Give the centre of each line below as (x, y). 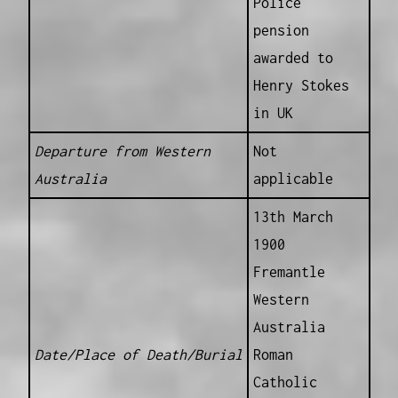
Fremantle (289, 271)
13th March (293, 216)
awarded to (293, 57)
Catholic (285, 382)
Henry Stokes (301, 85)
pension (281, 30)
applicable (293, 178)
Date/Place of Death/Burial (138, 354)
